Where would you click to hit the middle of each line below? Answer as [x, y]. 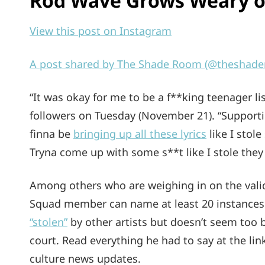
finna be [51, 133]
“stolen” [49, 222]
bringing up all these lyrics [140, 133]
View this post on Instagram [101, 30]
